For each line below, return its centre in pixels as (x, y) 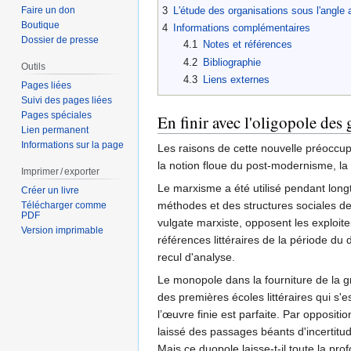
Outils (34, 67)
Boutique (41, 25)
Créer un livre (51, 190)
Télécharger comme (64, 205)
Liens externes (236, 80)
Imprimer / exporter (61, 172)
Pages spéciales (57, 116)
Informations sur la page (73, 145)
